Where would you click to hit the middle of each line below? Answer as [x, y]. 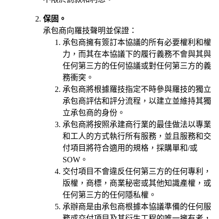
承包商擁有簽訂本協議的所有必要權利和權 [137, 42]
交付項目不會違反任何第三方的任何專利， [137, 171]
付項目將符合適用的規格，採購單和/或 [130, 148]
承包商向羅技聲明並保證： [90, 30]
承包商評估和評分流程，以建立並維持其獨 [137, 101]
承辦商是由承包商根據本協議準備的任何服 [137, 206]
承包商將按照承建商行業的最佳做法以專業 [137, 124]
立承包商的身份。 [94, 112]
